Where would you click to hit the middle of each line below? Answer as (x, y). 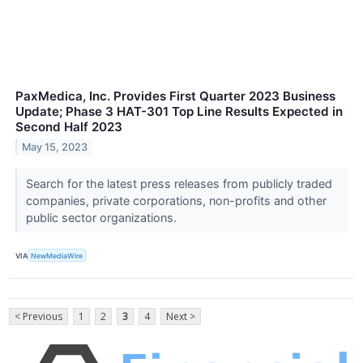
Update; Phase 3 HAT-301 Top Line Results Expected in (179, 112)
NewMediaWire (57, 255)
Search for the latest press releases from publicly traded (179, 184)
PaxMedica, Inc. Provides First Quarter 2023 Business (175, 96)
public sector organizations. (102, 218)
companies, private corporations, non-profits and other (176, 201)
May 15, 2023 (55, 147)
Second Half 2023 (69, 127)
